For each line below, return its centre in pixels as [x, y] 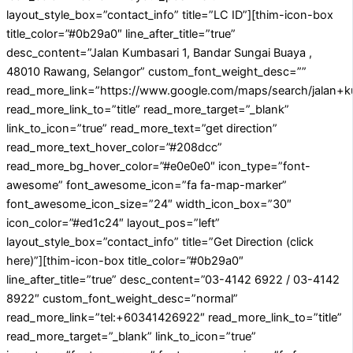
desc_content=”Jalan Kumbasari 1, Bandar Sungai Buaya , [159, 53]
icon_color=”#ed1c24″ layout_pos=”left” [113, 223]
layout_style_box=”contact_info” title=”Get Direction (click [160, 242]
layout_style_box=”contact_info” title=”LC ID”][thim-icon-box [170, 15]
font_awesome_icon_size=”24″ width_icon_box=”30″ [149, 204]
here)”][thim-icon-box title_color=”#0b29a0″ [125, 261]
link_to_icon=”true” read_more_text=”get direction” [142, 129]
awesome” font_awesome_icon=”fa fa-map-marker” [147, 186]
